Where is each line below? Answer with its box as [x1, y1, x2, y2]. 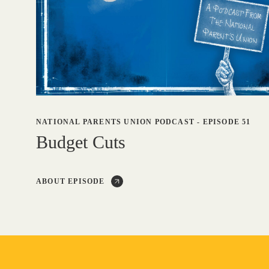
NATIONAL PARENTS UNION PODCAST [36, 118, 195, 127]
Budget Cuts [36, 132, 125, 153]
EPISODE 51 [202, 118, 251, 127]
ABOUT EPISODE [36, 177, 105, 186]
